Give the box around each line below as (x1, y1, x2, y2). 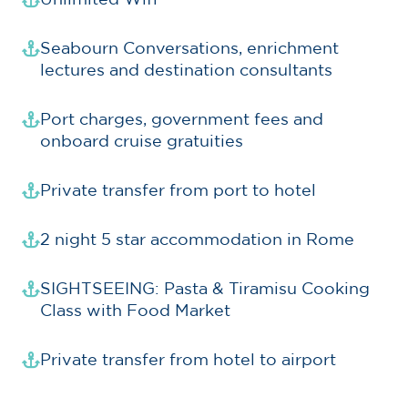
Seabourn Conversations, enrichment (40, 39, 339, 57)
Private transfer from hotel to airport (40, 351, 336, 369)
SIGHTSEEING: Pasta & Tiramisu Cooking (40, 280, 370, 298)
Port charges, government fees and (40, 110, 323, 128)
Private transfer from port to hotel (40, 181, 316, 199)
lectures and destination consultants (40, 61, 332, 79)
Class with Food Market (40, 301, 230, 320)
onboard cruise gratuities (40, 132, 243, 150)
